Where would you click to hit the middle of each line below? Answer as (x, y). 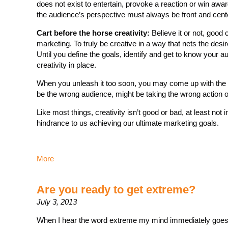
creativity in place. (66, 65)
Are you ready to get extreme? (116, 190)
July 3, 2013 (57, 202)
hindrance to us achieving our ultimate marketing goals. (128, 123)
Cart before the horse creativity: (93, 33)
